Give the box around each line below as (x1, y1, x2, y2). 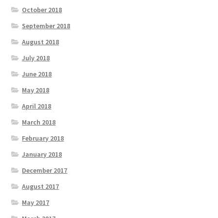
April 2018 (22, 101, 52, 110)
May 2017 (22, 198, 50, 207)
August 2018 (22, 37, 59, 46)
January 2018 (22, 149, 62, 159)
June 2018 (22, 69, 52, 78)
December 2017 (22, 165, 68, 175)
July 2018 (22, 53, 50, 62)
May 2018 (22, 85, 50, 94)
